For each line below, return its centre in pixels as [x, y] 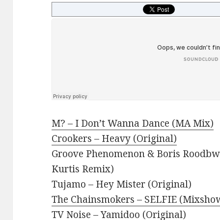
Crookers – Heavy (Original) [114, 139]
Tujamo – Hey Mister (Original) [122, 184]
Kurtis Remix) [83, 169]
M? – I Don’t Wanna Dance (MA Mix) [133, 124]
